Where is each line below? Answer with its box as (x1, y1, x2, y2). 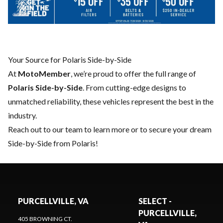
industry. (8, 111, 37, 120)
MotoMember (18, 69, 71, 79)
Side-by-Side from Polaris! (8, 138, 98, 148)
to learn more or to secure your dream (83, 124, 212, 134)
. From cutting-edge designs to (83, 83, 186, 93)
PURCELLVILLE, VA (18, 196, 89, 206)
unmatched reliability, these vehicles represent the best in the (8, 97, 214, 107)
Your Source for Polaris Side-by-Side (8, 55, 131, 65)
